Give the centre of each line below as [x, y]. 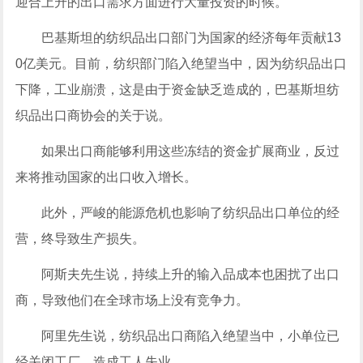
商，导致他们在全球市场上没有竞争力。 [132, 300]
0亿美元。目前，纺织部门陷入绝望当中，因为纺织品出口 [181, 64]
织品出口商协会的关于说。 [94, 115]
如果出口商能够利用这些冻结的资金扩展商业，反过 [178, 151]
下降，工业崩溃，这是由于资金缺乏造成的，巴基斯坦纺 [178, 90]
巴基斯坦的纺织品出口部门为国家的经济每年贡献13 [179, 38]
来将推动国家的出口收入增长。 [107, 177]
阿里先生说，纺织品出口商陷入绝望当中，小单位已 [178, 336]
